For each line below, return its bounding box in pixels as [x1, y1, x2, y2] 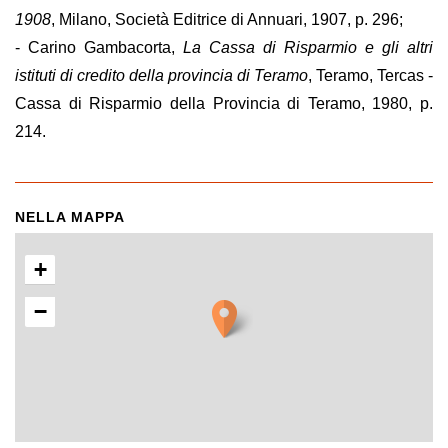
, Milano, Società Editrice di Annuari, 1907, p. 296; [51, 11, 403, 28]
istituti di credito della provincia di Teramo [15, 67, 308, 84]
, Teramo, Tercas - [308, 67, 433, 84]
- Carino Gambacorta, [15, 39, 183, 56]
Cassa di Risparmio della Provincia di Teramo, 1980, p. [15, 95, 433, 112]
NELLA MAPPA [15, 209, 125, 225]
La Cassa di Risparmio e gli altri [183, 39, 433, 56]
